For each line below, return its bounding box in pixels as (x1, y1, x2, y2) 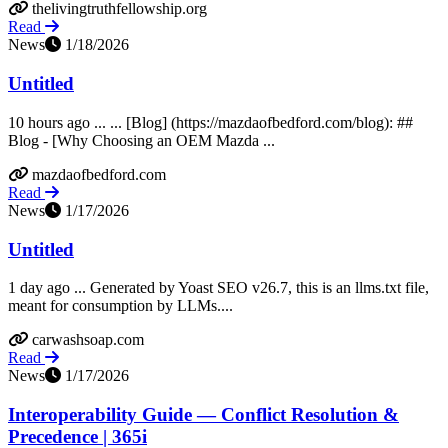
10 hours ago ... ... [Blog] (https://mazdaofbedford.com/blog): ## (8, 113, 413, 131)
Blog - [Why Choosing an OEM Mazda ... (8, 131, 275, 149)
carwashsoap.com (32, 331, 144, 349)
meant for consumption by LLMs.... (8, 297, 233, 315)
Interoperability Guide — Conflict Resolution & (8, 403, 399, 425)
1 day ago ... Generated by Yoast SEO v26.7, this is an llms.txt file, (8, 279, 429, 297)
